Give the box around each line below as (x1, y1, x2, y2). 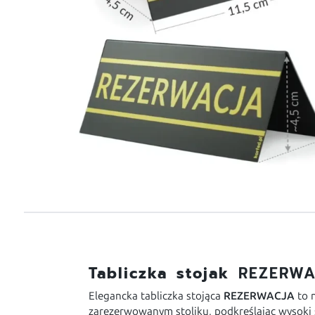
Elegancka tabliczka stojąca (89, 290, 224, 302)
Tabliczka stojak (89, 263, 239, 285)
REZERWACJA (224, 290, 295, 302)
